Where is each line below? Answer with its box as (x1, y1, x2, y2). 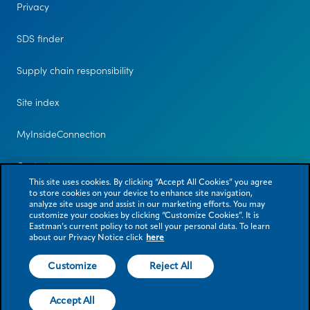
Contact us (16, 159, 63, 172)
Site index (16, 95, 60, 109)
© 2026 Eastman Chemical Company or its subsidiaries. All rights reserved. (13, 275, 291, 286)
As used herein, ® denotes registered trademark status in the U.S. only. (13, 284, 277, 295)
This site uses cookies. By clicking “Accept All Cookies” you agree (29, 179, 273, 187)
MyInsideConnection (16, 127, 106, 140)
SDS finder (16, 32, 64, 45)
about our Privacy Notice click (29, 234, 143, 242)
